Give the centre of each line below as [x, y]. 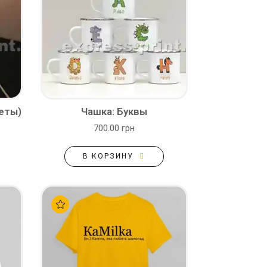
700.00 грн [114, 128]
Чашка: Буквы [114, 111]
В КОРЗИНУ [108, 156]
